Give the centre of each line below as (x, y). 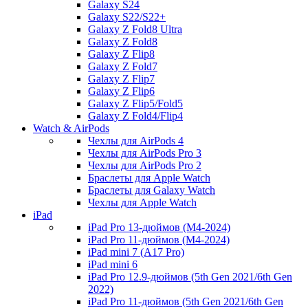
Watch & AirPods (71, 128)
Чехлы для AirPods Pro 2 (145, 165)
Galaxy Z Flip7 (121, 79)
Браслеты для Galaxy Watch (152, 190)
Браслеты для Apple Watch (149, 178)
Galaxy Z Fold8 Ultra (135, 29)
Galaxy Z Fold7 (123, 66)
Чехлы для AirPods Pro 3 (145, 153)
